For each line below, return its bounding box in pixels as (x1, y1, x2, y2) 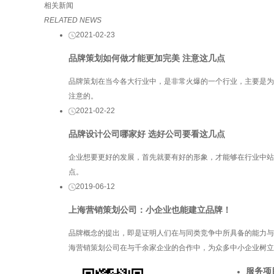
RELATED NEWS (44, 15, 102, 24)
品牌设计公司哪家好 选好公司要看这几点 (68, 128, 225, 139)
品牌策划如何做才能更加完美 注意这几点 (68, 53, 225, 63)
